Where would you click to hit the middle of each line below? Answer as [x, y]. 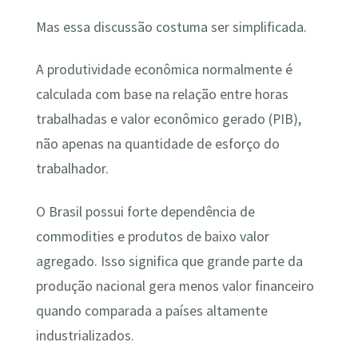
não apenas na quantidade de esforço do [157, 144]
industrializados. [85, 335]
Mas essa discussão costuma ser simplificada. [171, 27]
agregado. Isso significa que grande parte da [169, 261]
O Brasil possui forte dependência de [145, 211]
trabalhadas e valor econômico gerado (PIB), [168, 119]
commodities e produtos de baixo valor [152, 236]
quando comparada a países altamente [151, 310]
